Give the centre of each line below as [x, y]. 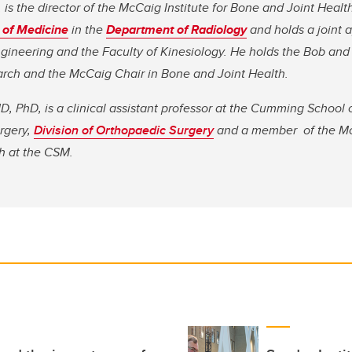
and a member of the [276, 130]
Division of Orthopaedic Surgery [124, 130]
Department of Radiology [176, 30]
